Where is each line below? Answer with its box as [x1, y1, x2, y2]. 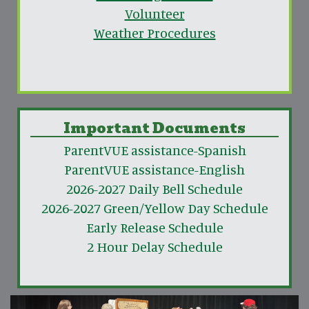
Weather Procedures [93, 23, 216, 41]
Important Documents [63, 117, 246, 139]
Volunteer [124, 4, 185, 22]
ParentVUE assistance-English [64, 160, 245, 178]
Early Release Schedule [86, 218, 223, 236]
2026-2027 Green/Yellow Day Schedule [41, 199, 268, 217]
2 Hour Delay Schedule [86, 237, 223, 255]
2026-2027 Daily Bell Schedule [66, 179, 243, 197]
